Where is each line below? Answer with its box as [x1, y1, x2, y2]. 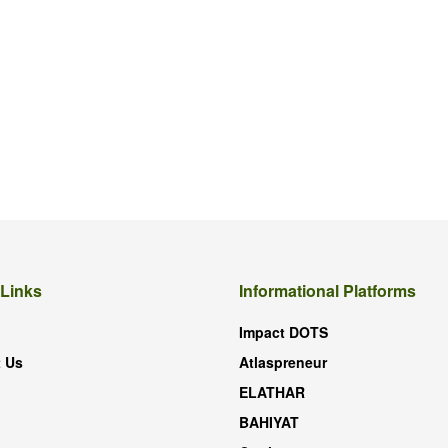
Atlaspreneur [239, 351, 327, 372]
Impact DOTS [239, 321, 328, 342]
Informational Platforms [239, 278, 416, 302]
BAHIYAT [239, 411, 299, 432]
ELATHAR [239, 381, 305, 402]
